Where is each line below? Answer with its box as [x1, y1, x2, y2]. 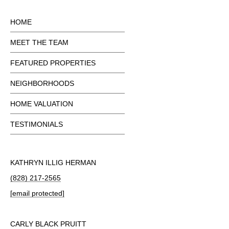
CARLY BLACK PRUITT [10, 219, 86, 228]
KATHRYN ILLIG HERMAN [10, 158, 96, 167]
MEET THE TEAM [10, 38, 68, 47]
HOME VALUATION [10, 99, 73, 108]
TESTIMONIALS [10, 120, 63, 128]
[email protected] [10, 189, 64, 197]
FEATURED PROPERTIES [10, 58, 96, 67]
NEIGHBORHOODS [10, 79, 74, 87]
